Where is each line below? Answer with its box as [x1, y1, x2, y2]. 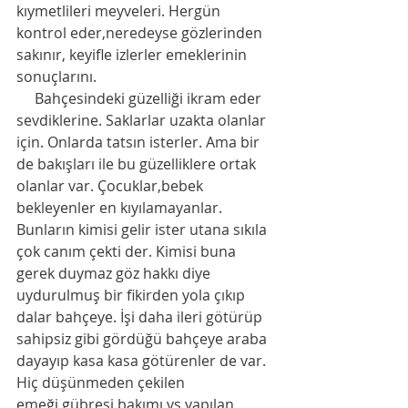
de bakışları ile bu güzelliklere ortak [16, 154, 260, 174]
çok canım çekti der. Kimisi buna [16, 241, 240, 261]
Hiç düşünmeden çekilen [16, 372, 189, 393]
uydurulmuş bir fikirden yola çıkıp [16, 285, 249, 305]
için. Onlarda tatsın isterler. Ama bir [16, 132, 263, 152]
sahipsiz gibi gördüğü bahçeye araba [16, 329, 270, 349]
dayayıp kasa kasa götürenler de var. [16, 351, 270, 371]
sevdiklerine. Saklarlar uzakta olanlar [16, 110, 270, 130]
